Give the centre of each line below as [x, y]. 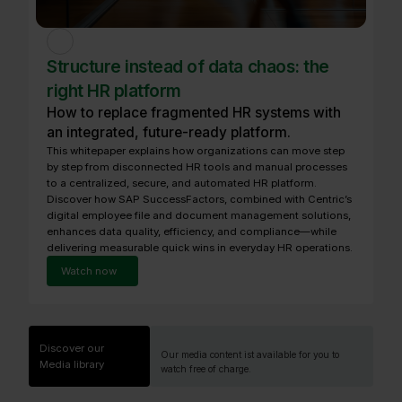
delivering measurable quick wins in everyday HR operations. [200, 247]
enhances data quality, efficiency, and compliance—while [192, 231]
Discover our [72, 348]
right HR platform [114, 90]
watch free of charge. [205, 368]
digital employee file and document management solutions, [199, 215]
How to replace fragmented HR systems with [194, 112]
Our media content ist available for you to [249, 354]
